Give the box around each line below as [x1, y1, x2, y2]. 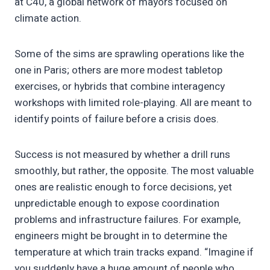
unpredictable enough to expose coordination [14, 196, 219, 212]
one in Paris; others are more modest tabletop [14, 63, 222, 78]
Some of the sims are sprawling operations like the [14, 46, 244, 62]
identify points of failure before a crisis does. [14, 111, 219, 127]
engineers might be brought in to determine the [14, 228, 227, 244]
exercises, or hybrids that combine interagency [14, 79, 225, 95]
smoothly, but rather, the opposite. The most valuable [14, 163, 254, 179]
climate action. [14, 11, 84, 27]
